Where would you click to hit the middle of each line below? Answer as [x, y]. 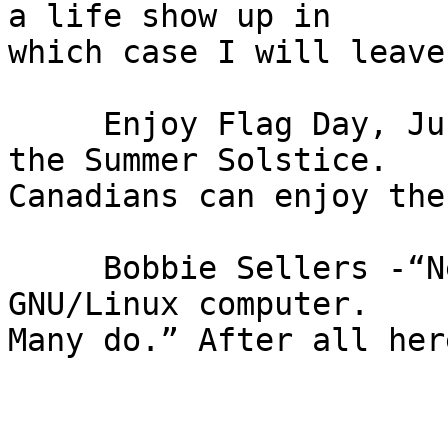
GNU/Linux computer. [188, 304]
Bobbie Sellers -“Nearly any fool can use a [17, 268]
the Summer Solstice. [198, 160]
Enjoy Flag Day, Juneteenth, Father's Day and [17, 124]
